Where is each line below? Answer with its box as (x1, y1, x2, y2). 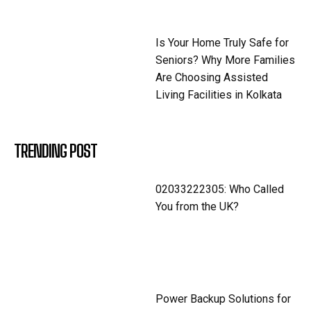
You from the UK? (155, 199, 239, 213)
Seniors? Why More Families (155, 53, 295, 67)
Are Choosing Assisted (155, 71, 268, 85)
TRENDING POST (14, 140, 97, 161)
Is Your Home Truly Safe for (155, 36, 289, 50)
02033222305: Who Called (155, 182, 284, 196)
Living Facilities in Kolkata (155, 88, 282, 102)
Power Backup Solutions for (155, 292, 291, 305)
